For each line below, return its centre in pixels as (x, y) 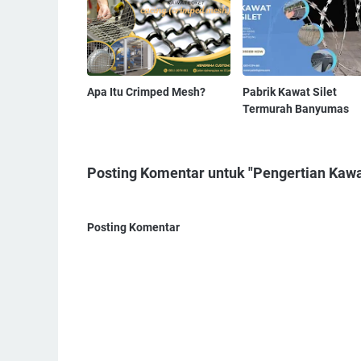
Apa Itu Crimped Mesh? (146, 92)
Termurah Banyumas (295, 109)
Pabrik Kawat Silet (289, 92)
